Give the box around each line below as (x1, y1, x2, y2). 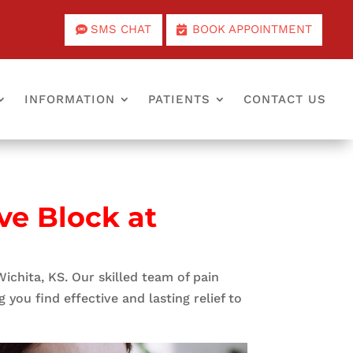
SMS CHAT (91, 22, 152, 36)
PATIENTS (148, 92, 211, 106)
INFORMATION (24, 92, 116, 106)
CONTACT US (243, 92, 327, 106)
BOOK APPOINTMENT (191, 22, 312, 36)
